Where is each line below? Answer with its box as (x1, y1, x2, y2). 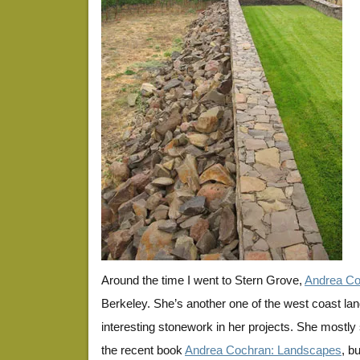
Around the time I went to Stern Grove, (101, 273, 305, 287)
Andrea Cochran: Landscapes (185, 343, 342, 357)
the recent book (101, 343, 185, 357)
